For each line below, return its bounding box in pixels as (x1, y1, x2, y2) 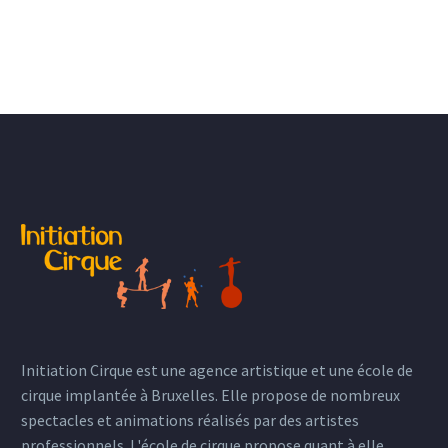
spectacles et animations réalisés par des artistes (21, 409, 359, 430)
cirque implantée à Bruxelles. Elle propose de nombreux (21, 384, 400, 405)
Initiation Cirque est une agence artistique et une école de (21, 359, 413, 380)
